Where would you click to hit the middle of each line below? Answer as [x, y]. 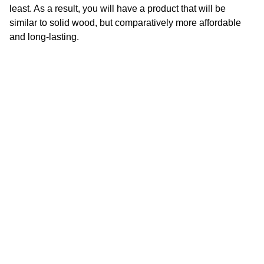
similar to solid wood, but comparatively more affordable [125, 23]
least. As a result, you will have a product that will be [118, 9]
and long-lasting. [44, 37]
